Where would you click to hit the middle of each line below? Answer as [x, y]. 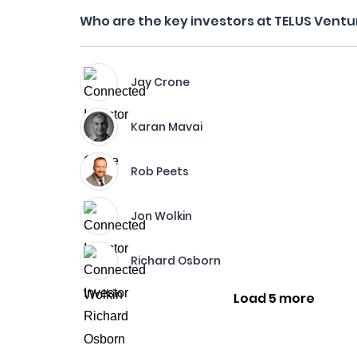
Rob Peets [160, 171]
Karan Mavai [167, 127]
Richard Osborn [176, 261]
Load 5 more [275, 298]
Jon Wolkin [161, 216]
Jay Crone [160, 82]
